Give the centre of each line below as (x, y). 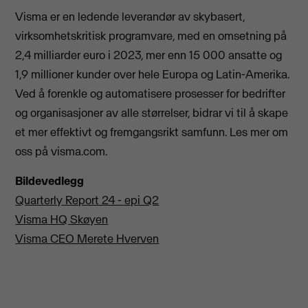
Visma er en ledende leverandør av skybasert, (130, 17)
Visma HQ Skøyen (62, 219)
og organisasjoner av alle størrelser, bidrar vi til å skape (152, 113)
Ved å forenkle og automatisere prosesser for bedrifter (151, 94)
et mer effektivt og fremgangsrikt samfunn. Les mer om (152, 132)
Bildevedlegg (50, 180)
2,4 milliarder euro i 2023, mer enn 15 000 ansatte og (149, 55)
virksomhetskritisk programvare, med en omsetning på (151, 36)
